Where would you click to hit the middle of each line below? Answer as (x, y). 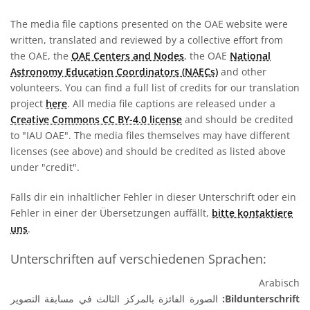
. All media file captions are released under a (171, 104)
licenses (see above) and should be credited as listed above (148, 152)
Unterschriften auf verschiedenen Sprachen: (138, 259)
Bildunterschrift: (262, 299)
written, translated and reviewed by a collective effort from (147, 40)
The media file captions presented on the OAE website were (149, 24)
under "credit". (45, 167)
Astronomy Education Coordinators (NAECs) (114, 72)
